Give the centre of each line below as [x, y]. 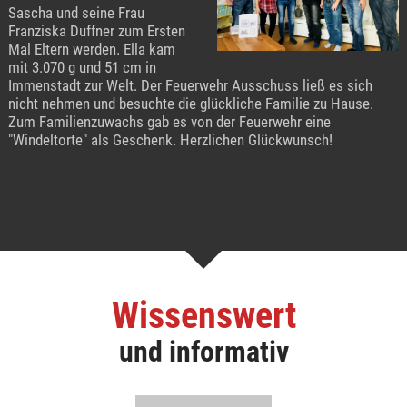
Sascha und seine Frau [76, 12]
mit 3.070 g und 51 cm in [82, 67]
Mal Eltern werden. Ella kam [91, 49]
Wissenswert [203, 315]
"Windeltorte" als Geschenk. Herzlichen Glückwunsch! [170, 139]
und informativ [203, 351]
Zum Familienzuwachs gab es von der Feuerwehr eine [169, 121]
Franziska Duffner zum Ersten [96, 30]
